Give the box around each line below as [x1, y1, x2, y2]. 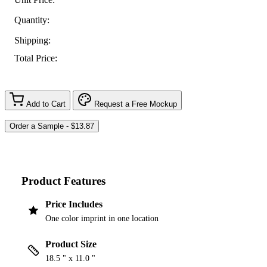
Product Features [21, 174, 105, 187]
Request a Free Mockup [94, 99, 177, 108]
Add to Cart [26, 99, 66, 108]
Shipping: [14, 35, 51, 45]
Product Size [45, 239, 97, 250]
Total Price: [14, 53, 57, 64]
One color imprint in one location [45, 214, 159, 223]
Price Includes [45, 199, 103, 210]
